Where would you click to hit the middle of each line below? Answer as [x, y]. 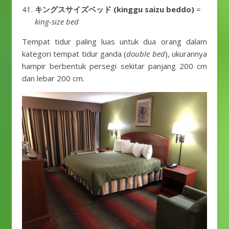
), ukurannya [186, 54]
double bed [146, 54]
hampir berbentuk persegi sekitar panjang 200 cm [114, 66]
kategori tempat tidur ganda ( [74, 54]
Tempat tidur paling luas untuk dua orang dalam [114, 41]
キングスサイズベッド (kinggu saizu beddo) [114, 9]
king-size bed [57, 21]
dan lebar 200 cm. [53, 78]
